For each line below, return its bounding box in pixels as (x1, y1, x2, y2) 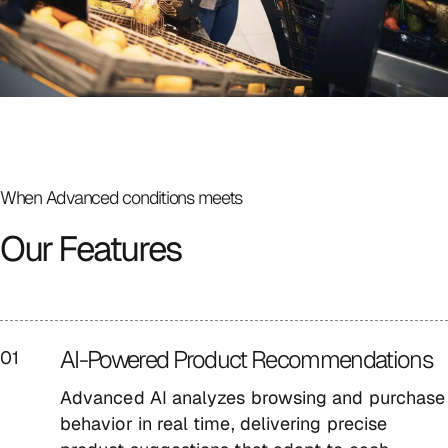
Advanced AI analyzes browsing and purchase (60, 385, 446, 409)
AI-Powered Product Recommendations (60, 343, 441, 375)
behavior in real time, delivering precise (60, 411, 388, 435)
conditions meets (122, 185, 243, 209)
